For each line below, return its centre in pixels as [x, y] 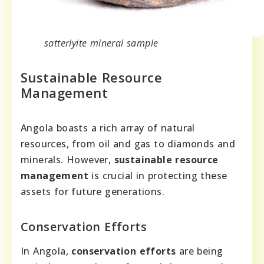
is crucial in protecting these [158, 175]
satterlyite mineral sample [101, 43]
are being [199, 251]
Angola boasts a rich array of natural [108, 128]
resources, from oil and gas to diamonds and [128, 143]
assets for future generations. [93, 191]
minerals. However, [67, 159]
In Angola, [46, 251]
